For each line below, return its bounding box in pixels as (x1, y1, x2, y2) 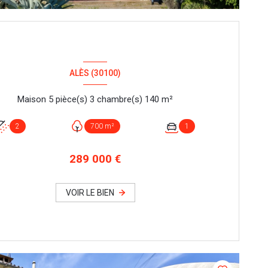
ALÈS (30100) (69, 68, 121, 78)
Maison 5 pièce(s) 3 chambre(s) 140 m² (162, 93, 173, 105)
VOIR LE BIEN (65, 188, 114, 198)
